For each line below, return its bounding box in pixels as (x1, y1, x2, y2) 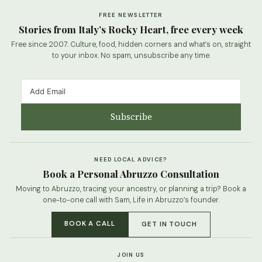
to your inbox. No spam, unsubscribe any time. (51, 51, 211, 61)
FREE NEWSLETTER (99, 11, 163, 19)
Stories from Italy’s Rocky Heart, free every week (19, 23, 243, 36)
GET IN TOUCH (142, 220, 198, 229)
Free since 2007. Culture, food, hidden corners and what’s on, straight (11, 40, 251, 50)
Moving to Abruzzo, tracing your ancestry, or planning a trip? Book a (16, 184, 246, 194)
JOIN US (117, 251, 145, 259)
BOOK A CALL (64, 219, 116, 229)
